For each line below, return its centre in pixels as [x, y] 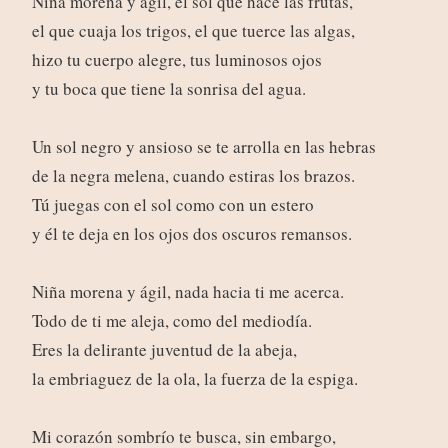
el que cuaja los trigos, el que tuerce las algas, [193, 31]
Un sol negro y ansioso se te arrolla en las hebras [203, 147]
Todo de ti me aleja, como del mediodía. [171, 321]
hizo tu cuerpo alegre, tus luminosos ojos [176, 60]
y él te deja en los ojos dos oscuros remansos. [191, 234]
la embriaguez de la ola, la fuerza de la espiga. [194, 379]
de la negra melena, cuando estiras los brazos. [193, 176]
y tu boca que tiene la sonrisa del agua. [168, 89]
